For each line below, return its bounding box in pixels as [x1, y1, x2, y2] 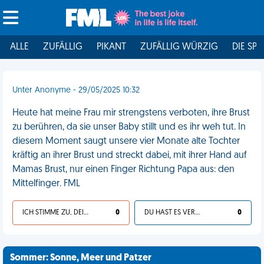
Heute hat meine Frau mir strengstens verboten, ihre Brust [12, 108, 250, 118]
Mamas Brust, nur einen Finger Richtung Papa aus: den [12, 165, 235, 174]
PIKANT [97, 42, 126, 52]
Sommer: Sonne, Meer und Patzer [10, 253, 151, 263]
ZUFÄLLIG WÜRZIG [140, 42, 218, 52]
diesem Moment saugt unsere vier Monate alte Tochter [12, 137, 240, 146]
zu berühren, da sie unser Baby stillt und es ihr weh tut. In [12, 123, 246, 132]
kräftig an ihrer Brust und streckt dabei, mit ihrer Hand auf [12, 151, 247, 160]
